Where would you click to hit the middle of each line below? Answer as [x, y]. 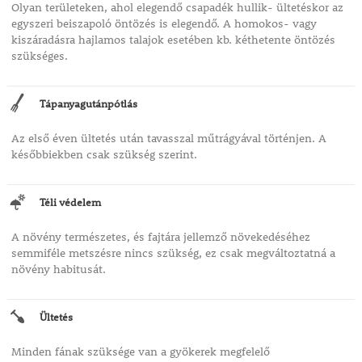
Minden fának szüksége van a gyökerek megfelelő [140, 352]
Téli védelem [70, 202]
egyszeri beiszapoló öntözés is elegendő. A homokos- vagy [164, 24]
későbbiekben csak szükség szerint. [104, 155]
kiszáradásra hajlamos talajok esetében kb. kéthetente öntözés [173, 40]
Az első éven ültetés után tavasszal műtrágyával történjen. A [168, 139]
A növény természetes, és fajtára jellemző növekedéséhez [160, 237]
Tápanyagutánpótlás [88, 104]
